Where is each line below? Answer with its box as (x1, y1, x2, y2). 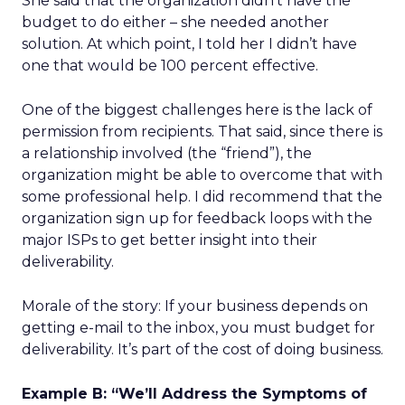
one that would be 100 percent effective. (22, 57, 318, 74)
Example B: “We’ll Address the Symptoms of (22, 385, 367, 402)
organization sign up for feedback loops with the (22, 210, 372, 227)
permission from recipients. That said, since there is (22, 123, 382, 140)
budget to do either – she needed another (22, 14, 329, 31)
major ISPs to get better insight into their (22, 231, 317, 249)
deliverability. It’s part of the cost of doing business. (22, 341, 383, 358)
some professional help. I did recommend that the (22, 188, 382, 205)
